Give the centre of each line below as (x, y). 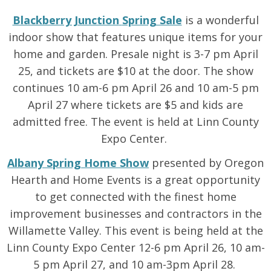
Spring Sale (152, 20)
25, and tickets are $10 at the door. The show (135, 71)
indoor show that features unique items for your (135, 37)
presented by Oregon (206, 163)
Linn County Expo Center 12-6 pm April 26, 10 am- (135, 247)
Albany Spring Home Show (78, 163)
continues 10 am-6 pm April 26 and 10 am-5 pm (135, 88)
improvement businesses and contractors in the (135, 214)
